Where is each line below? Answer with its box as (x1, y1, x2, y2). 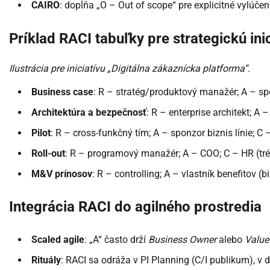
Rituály (31, 254, 61, 266)
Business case (31, 86, 93, 98)
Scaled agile (31, 234, 84, 246)
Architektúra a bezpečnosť (31, 106, 146, 118)
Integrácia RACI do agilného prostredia (9, 198, 262, 216)
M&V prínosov (31, 168, 92, 180)
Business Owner (148, 234, 216, 246)
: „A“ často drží (84, 234, 148, 246)
